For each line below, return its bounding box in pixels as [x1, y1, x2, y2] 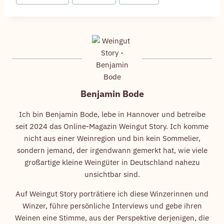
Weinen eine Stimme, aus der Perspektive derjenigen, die [15, 212, 209, 222]
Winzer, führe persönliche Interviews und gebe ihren [22, 200, 202, 210]
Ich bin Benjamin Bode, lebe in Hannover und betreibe [18, 109, 205, 119]
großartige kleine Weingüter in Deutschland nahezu [24, 157, 200, 167]
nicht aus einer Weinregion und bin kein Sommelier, [23, 133, 200, 143]
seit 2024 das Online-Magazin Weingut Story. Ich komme [15, 121, 208, 131]
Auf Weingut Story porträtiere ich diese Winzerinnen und [15, 188, 208, 198]
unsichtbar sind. [84, 169, 140, 179]
